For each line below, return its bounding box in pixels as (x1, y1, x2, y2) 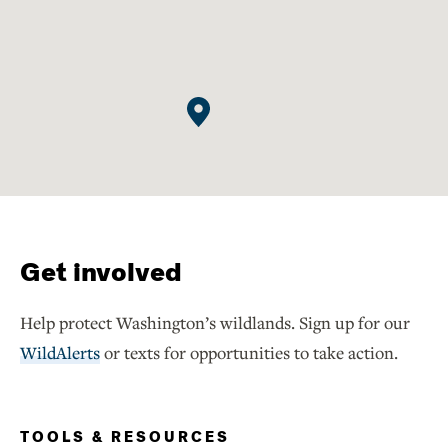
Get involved (20, 253, 182, 290)
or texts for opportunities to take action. (100, 340, 398, 364)
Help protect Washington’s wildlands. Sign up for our (20, 310, 410, 334)
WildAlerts (20, 340, 100, 364)
